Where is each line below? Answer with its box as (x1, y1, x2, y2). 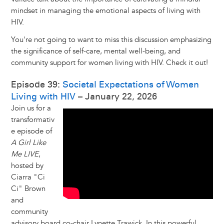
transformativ (10, 115, 54, 125)
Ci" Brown (10, 184, 45, 194)
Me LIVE (10, 149, 38, 159)
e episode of (10, 126, 52, 136)
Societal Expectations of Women (62, 79, 199, 90)
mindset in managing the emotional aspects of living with (10, 6, 200, 16)
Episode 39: (10, 79, 62, 90)
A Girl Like (10, 138, 46, 148)
